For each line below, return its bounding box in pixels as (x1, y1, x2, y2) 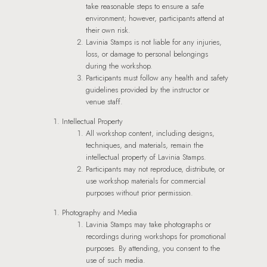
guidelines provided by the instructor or (86, 83, 209, 95)
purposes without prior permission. (86, 187, 193, 198)
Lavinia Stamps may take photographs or (86, 218, 211, 230)
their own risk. (86, 24, 131, 36)
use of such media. (86, 254, 145, 266)
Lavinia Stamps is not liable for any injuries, (86, 36, 222, 48)
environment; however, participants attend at (86, 12, 224, 24)
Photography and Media (62, 206, 137, 218)
